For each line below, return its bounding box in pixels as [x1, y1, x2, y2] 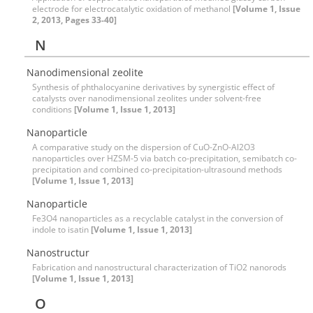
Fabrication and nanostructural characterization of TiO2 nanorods [32, 261, 286, 273]
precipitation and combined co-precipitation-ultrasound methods [32, 163, 282, 175]
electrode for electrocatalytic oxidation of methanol [32, 3, 233, 15]
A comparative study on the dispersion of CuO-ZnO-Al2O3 [32, 141, 255, 153]
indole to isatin [32, 224, 91, 235]
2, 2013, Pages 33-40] [32, 14, 117, 26]
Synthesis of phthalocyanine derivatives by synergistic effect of [32, 81, 275, 93]
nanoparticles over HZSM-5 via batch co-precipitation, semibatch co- [32, 152, 297, 164]
